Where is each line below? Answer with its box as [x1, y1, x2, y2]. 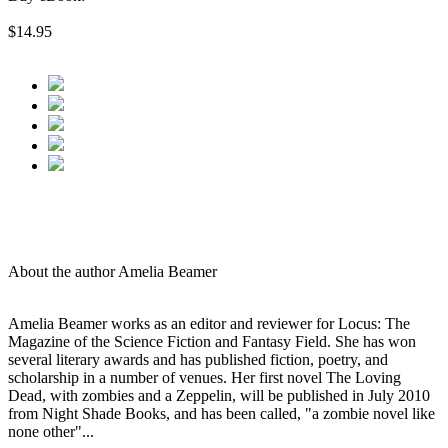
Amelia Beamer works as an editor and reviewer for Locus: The [8, 315, 410, 333]
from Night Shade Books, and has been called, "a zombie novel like [8, 405, 435, 423]
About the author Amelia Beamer [8, 263, 217, 281]
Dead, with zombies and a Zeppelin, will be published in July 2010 [8, 387, 430, 405]
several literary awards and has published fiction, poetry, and [8, 351, 388, 369]
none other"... [8, 423, 94, 441]
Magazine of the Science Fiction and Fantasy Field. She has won [8, 333, 416, 351]
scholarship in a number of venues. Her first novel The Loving [8, 369, 401, 387]
